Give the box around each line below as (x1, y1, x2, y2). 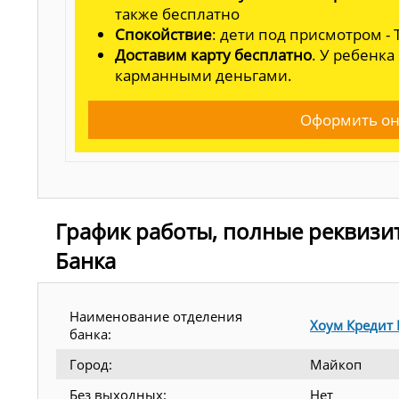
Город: (69, 354, 112, 373)
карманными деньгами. (115, 64, 292, 85)
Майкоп (310, 354, 362, 373)
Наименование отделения (69, 306, 242, 325)
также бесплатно (115, 3, 240, 24)
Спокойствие (115, 23, 212, 45)
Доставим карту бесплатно (115, 44, 312, 65)
